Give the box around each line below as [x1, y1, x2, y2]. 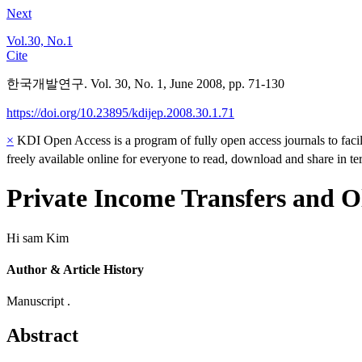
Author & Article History [6, 263, 144, 277]
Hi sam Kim [6, 230, 69, 245]
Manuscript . [6, 294, 70, 309]
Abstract [6, 325, 78, 347]
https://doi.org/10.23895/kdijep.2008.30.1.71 [6, 106, 234, 120]
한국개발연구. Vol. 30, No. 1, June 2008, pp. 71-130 [6, 77, 284, 91]
